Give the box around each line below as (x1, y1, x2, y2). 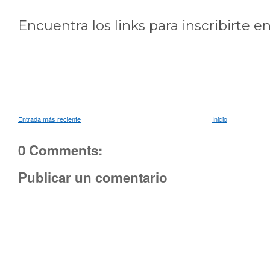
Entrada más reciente (18, 113, 81, 124)
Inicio (212, 113, 227, 124)
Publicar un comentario (18, 167, 168, 187)
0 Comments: (18, 140, 102, 160)
